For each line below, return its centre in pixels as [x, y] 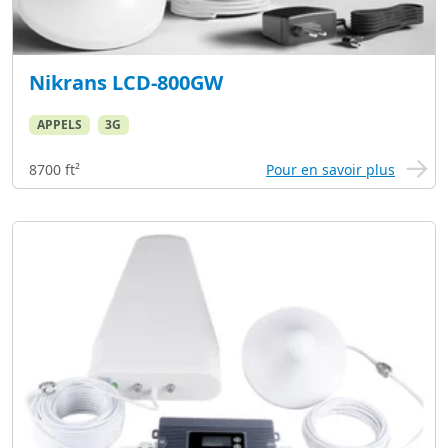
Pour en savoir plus [330, 170]
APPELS [59, 124]
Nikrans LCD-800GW [126, 82]
